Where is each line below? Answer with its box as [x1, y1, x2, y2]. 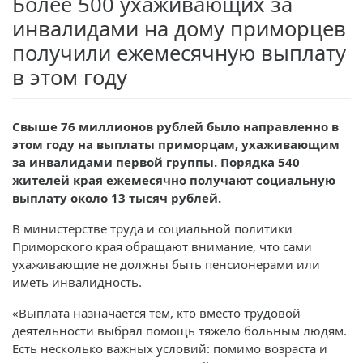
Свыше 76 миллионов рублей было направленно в [12, 117, 339, 135]
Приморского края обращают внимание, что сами [12, 237, 312, 254]
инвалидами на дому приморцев [12, 15, 346, 44]
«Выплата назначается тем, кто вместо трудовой [12, 304, 301, 321]
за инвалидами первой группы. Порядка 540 [12, 153, 300, 170]
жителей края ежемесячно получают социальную [12, 171, 335, 188]
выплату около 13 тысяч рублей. [12, 189, 221, 206]
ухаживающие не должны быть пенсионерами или [12, 255, 320, 272]
